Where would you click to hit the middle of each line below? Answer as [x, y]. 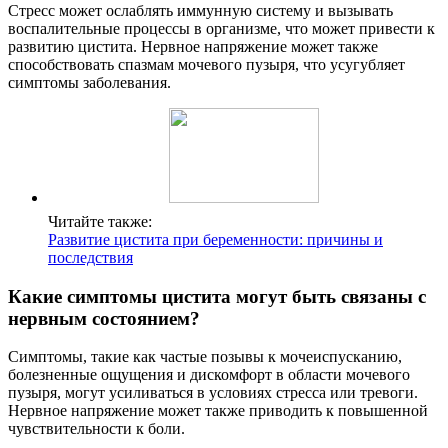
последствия [90, 257]
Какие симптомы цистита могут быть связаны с [217, 296]
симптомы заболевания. [89, 82]
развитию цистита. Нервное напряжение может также [193, 46]
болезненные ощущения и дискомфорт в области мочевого [209, 375]
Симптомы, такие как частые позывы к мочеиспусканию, [205, 357]
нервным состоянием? [104, 318]
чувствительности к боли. [96, 429]
